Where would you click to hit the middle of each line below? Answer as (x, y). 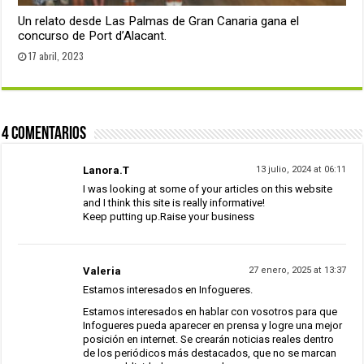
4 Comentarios (44, 135)
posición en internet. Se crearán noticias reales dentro (209, 340)
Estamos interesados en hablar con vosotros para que (210, 312)
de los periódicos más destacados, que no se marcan (210, 353)
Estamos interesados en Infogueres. (168, 290)
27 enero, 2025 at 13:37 (297, 271)
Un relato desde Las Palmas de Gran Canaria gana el (159, 22)
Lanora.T (106, 171)
